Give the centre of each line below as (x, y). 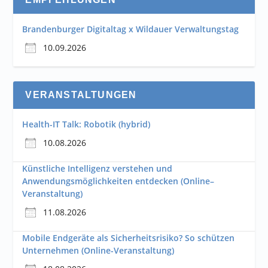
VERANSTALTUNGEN (81, 95)
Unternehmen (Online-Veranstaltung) (98, 251)
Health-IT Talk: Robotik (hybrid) (86, 124)
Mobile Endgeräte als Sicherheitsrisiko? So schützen (129, 238)
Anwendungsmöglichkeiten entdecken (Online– (118, 181)
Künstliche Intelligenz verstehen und (98, 169)
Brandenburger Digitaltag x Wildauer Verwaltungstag (131, 29)
